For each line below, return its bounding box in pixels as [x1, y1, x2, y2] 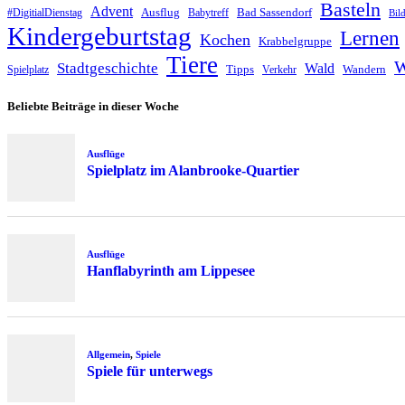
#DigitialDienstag [7, 5, 82, 19]
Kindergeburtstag [7, 21, 192, 51]
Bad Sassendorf [237, 5, 312, 19]
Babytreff [188, 5, 229, 19]
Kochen [200, 30, 250, 49]
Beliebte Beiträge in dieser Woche [7, 99, 179, 113]
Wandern [343, 61, 386, 76]
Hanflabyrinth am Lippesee [86, 263, 255, 279]
